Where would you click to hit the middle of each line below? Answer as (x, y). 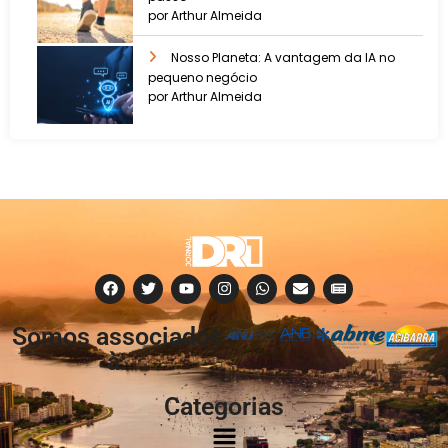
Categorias (224, 406)
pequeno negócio (202, 78)
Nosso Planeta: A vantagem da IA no (283, 58)
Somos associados (117, 336)
